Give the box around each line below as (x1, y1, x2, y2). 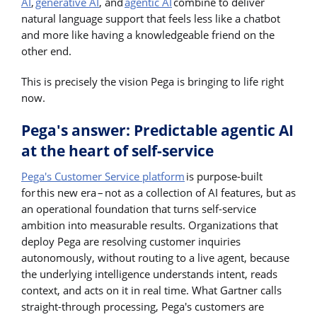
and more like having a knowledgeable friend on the (21, 27, 275, 42)
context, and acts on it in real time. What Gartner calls (21, 283, 282, 298)
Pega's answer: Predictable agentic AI (21, 120, 294, 141)
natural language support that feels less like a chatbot (21, 11, 280, 25)
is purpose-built (185, 169, 263, 184)
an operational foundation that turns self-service (21, 202, 256, 217)
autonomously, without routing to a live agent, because (21, 250, 289, 265)
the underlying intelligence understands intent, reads (21, 267, 277, 282)
